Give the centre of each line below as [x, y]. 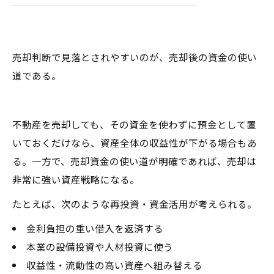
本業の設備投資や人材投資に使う [99, 246]
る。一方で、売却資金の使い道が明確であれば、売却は [134, 161]
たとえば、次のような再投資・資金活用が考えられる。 [135, 203]
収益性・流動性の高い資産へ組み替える [114, 265]
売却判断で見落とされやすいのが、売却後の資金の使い [135, 57]
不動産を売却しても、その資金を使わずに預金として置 [134, 124]
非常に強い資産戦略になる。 [76, 179]
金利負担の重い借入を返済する [94, 228]
